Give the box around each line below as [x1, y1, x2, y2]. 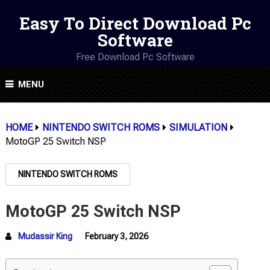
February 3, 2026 [84, 231, 148, 241]
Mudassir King [17, 231, 72, 241]
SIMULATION [169, 122, 227, 133]
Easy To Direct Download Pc [19, 12, 251, 34]
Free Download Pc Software [75, 51, 195, 63]
